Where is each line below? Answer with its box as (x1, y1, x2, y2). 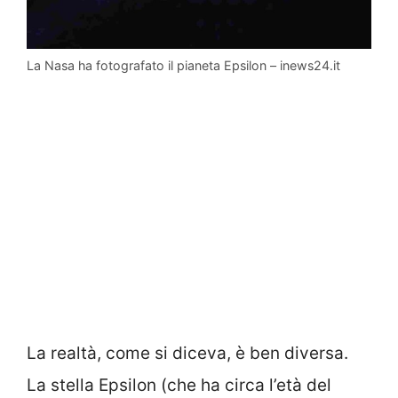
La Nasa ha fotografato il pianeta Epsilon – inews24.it (27, 57, 340, 73)
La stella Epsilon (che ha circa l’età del (27, 375, 331, 396)
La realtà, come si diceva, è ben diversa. (27, 343, 348, 364)
